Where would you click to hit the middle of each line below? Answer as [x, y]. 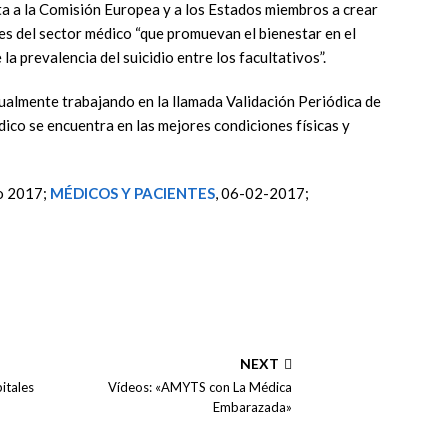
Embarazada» [253, 407]
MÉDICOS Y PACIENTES [132, 193]
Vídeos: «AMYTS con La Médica [200, 387]
